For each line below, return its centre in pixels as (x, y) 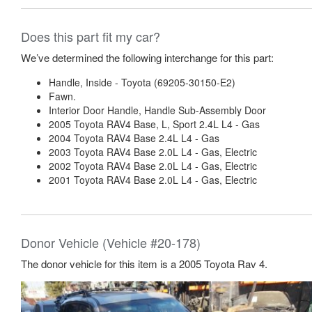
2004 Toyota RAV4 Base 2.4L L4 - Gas (134, 138)
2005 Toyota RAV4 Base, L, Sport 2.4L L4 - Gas (154, 124)
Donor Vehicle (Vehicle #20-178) (111, 242)
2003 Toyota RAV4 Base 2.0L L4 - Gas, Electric (153, 152)
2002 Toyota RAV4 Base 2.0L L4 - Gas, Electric (153, 166)
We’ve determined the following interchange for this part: (147, 57)
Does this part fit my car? (91, 36)
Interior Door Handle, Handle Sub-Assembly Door (157, 110)
